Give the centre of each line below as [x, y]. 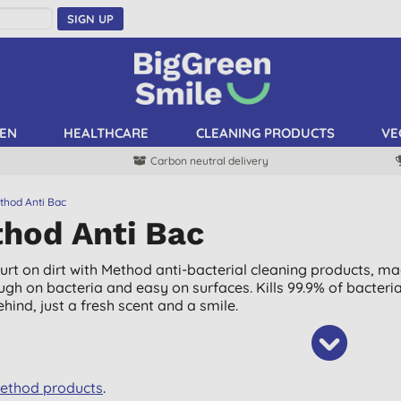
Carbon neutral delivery [209, 161]
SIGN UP [90, 19]
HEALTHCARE [107, 133]
